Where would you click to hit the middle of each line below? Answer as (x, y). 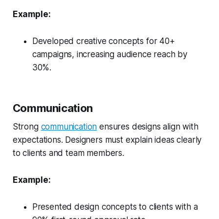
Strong (27, 126)
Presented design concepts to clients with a (115, 207)
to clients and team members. (68, 153)
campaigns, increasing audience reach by (110, 54)
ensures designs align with (148, 126)
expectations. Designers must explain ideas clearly (107, 140)
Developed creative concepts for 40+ (103, 41)
